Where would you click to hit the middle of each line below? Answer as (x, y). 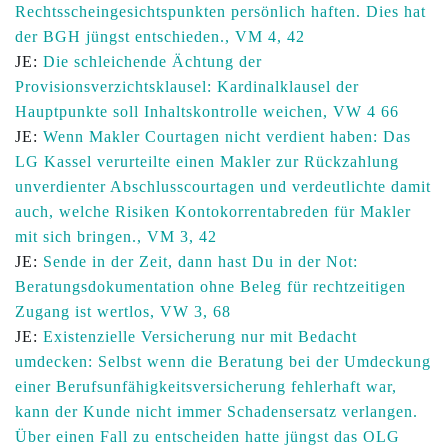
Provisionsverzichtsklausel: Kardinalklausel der (187, 86)
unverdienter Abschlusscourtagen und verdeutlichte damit (223, 186)
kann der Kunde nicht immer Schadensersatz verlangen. (216, 411)
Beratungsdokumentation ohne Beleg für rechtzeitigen (210, 286)
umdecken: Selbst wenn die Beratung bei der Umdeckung (223, 361)
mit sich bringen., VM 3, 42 (116, 236)
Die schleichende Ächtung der (152, 61)
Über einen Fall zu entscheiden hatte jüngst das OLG (207, 436)
